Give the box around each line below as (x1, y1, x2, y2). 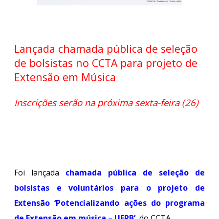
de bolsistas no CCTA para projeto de (14, 56, 198, 70)
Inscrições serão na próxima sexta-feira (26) (14, 96, 199, 109)
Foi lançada (14, 167, 60, 178)
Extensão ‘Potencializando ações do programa (14, 197, 205, 208)
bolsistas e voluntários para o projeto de (14, 182, 205, 193)
